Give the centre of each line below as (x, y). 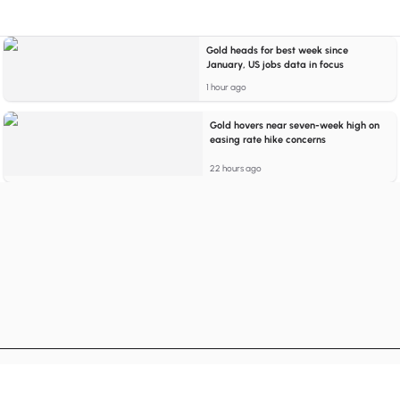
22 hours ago (236, 168)
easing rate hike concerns (268, 140)
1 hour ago (227, 87)
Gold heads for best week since (278, 50)
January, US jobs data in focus (275, 65)
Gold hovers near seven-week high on (295, 125)
